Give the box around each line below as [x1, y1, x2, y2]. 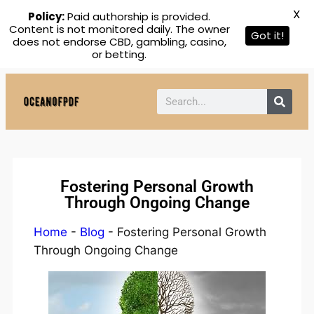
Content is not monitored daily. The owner [8, 22, 230, 36]
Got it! [251, 28, 284, 43]
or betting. [92, 47, 146, 62]
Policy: [28, 9, 64, 24]
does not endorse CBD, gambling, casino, [12, 34, 226, 49]
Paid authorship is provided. [64, 9, 210, 24]
